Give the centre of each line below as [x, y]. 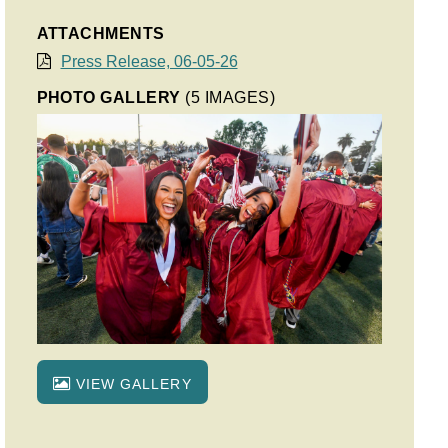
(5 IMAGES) [230, 97]
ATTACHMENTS [100, 33]
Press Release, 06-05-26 [149, 61]
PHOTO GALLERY [111, 97]
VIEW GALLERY [131, 383]
